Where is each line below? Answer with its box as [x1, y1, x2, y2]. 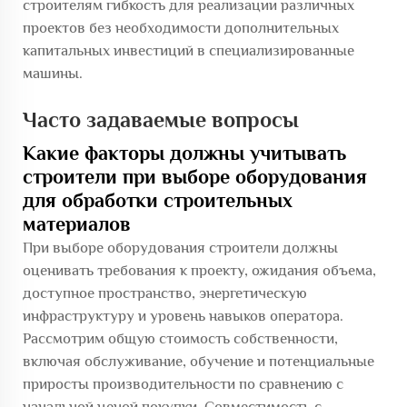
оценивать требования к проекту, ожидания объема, [23, 262, 376, 279]
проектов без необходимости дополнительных [23, 19, 339, 36]
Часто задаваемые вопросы [23, 107, 299, 132]
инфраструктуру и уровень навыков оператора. [23, 307, 343, 324]
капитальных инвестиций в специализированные [23, 42, 354, 59]
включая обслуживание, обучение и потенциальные [23, 352, 374, 370]
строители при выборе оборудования [23, 165, 367, 188]
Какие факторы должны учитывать [23, 142, 346, 164]
